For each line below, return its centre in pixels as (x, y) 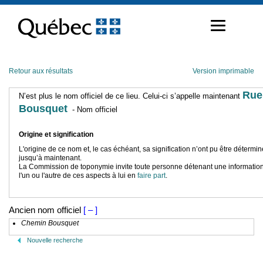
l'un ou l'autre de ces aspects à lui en (78, 176)
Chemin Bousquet (50, 223)
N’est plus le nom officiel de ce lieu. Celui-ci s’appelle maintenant (131, 96)
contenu (22, 27)
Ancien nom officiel (45, 210)
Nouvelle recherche (55, 240)
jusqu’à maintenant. (50, 158)
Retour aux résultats (41, 71)
